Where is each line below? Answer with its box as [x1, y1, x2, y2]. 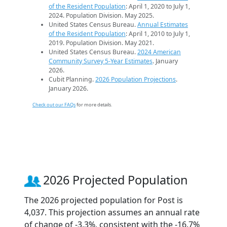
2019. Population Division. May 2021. [49, 39, 154, 48]
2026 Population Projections [95, 75, 176, 84]
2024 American [137, 48, 181, 57]
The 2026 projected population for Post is [24, 195, 183, 206]
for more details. [75, 101, 112, 108]
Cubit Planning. [49, 75, 95, 84]
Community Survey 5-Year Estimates [49, 57, 153, 66]
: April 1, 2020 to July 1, [126, 2, 190, 11]
